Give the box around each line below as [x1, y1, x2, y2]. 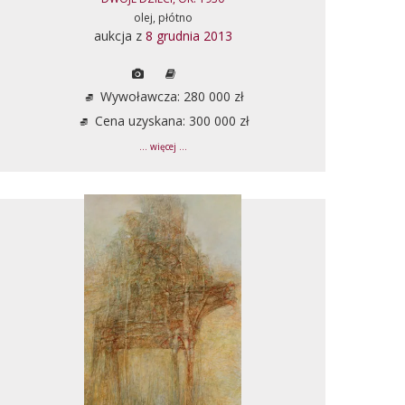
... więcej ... [138, 140, 187, 153]
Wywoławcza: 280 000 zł [96, 87, 244, 105]
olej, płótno [133, 9, 193, 25]
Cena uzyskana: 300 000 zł [90, 111, 250, 129]
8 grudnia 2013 [145, 26, 232, 44]
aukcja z [93, 26, 146, 44]
